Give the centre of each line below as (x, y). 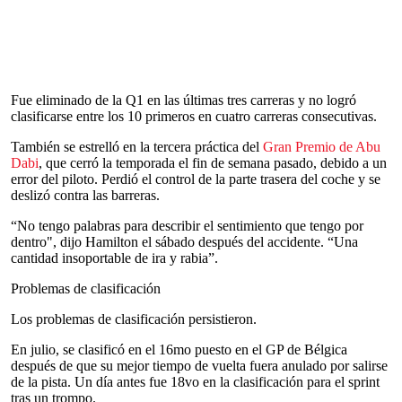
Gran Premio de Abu (322, 147)
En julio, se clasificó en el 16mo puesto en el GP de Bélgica (179, 350)
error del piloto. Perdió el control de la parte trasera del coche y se (196, 179)
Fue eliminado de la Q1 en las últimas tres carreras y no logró (184, 100)
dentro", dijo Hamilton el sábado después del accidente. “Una (184, 242)
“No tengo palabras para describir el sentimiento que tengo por (187, 226)
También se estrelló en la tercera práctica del (137, 147)
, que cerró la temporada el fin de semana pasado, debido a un (213, 163)
